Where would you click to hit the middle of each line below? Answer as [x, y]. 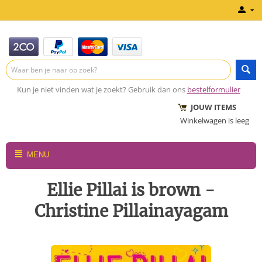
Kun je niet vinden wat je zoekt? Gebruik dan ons [101, 89]
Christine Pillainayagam [131, 211]
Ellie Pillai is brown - [131, 190]
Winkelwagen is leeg [215, 120]
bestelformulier [213, 89]
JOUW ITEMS [208, 107]
